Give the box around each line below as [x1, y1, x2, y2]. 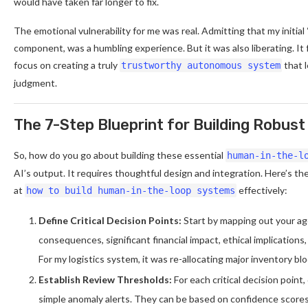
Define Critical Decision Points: [38, 214, 181, 226]
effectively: [236, 184, 287, 196]
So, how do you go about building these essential [14, 148, 225, 161]
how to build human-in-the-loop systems [26, 184, 235, 196]
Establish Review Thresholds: [38, 273, 172, 285]
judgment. [14, 76, 57, 89]
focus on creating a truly [14, 58, 120, 71]
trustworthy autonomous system [121, 59, 280, 71]
